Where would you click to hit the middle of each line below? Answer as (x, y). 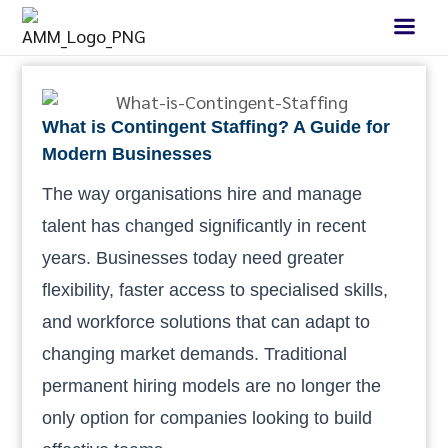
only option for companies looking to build (207, 417)
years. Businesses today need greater (193, 257)
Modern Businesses (127, 153)
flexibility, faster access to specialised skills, (215, 289)
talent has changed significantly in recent (204, 225)
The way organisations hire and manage (202, 193)
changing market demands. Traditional (195, 353)
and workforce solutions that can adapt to (206, 321)
